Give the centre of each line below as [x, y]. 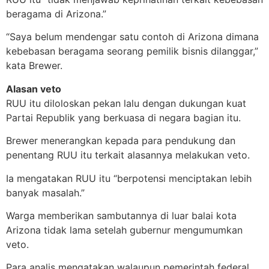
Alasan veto [34, 89]
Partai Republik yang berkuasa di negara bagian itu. [123, 117]
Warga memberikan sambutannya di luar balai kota [121, 215]
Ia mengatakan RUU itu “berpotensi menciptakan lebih [129, 178]
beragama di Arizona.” [56, 14]
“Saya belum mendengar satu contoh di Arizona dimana [132, 37]
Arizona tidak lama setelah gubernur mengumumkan [124, 230]
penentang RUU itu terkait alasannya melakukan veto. [128, 155]
